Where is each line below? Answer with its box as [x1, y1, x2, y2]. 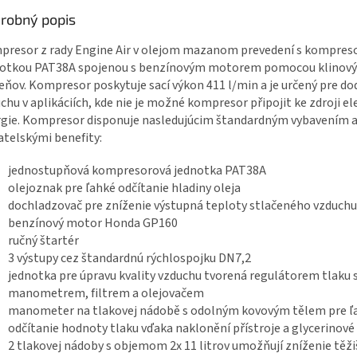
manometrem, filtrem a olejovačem [8, 284, 204, 303]
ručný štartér [8, 232, 79, 250]
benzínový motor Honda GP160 [8, 214, 178, 233]
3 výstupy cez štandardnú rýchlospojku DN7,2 [8, 249, 251, 268]
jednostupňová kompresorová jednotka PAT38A [8, 162, 266, 180]
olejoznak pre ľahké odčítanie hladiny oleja [8, 179, 241, 198]
